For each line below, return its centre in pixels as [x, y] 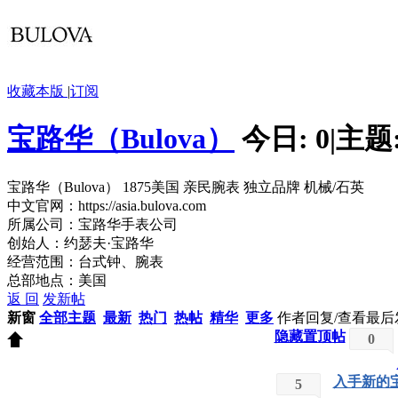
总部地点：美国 [57, 280]
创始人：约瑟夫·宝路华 [80, 243]
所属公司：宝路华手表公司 [92, 224]
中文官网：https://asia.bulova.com [107, 205]
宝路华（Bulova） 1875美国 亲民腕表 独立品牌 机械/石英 [186, 187]
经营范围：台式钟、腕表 [85, 261]
